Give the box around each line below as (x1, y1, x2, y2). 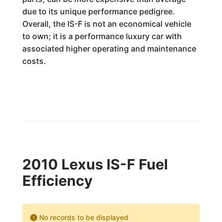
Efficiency (22, 172, 93, 189)
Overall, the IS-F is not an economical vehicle (22, 19, 191, 29)
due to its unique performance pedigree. (22, 6, 175, 16)
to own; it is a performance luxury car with (22, 31, 182, 41)
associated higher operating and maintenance (22, 44, 196, 54)
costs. (22, 56, 46, 66)
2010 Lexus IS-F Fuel (22, 156, 168, 173)
